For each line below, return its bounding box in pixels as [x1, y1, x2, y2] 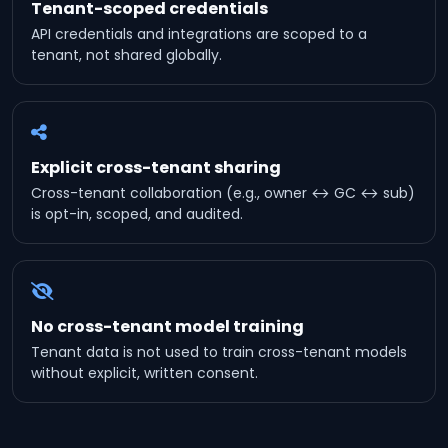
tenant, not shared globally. [31, 45, 222, 65]
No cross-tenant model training [31, 315, 304, 338]
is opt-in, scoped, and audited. [31, 204, 243, 224]
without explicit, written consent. [31, 363, 258, 383]
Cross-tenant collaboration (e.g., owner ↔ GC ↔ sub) [31, 183, 415, 203]
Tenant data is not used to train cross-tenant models [31, 342, 407, 362]
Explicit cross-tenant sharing [31, 156, 281, 179]
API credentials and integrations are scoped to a [31, 24, 367, 44]
